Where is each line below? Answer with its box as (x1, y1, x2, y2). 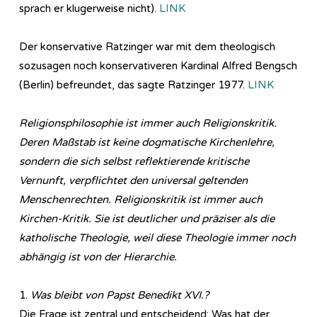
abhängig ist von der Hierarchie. (19, 250, 177, 263)
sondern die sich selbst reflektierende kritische (19, 154, 249, 168)
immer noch (236, 231, 296, 244)
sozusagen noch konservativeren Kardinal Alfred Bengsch (19, 59, 297, 72)
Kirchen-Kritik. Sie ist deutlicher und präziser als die (19, 212, 275, 225)
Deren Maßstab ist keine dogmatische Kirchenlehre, (19, 135, 275, 149)
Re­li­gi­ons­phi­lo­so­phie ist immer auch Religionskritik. (19, 116, 277, 129)
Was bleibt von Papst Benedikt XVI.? (30, 288, 209, 301)
